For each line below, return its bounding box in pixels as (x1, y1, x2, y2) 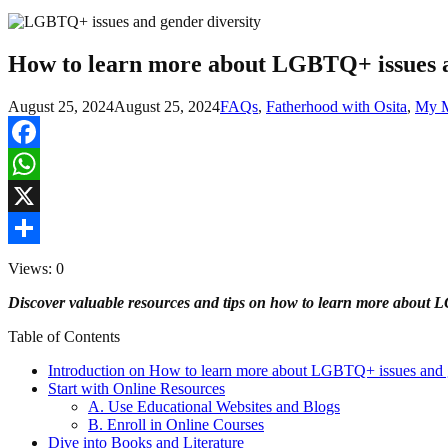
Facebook (8, 154, 70, 172)
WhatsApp (8, 186, 76, 204)
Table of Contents (8, 327, 120, 345)
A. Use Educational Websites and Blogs (88, 397, 340, 415)
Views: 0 (8, 259, 64, 277)
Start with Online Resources (48, 379, 225, 397)
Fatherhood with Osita (266, 97, 407, 115)
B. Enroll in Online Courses (88, 415, 264, 433)
